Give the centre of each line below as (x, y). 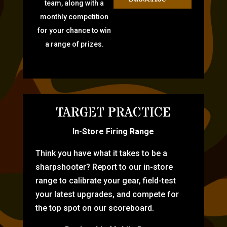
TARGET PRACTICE (113, 113)
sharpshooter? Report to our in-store (104, 167)
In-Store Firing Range (113, 131)
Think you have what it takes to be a (101, 153)
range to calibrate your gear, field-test (105, 180)
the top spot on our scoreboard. (94, 208)
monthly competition (74, 16)
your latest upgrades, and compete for (107, 194)
